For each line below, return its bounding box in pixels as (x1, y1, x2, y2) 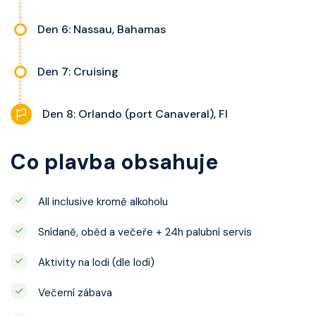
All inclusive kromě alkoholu (38, 195, 168, 209)
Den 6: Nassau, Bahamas (37, 22, 166, 37)
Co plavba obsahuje (11, 148, 218, 176)
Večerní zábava (38, 286, 112, 300)
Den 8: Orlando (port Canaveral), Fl (42, 107, 228, 121)
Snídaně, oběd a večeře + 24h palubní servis (38, 225, 252, 239)
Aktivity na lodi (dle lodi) (38, 255, 154, 269)
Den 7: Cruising (37, 64, 119, 79)
